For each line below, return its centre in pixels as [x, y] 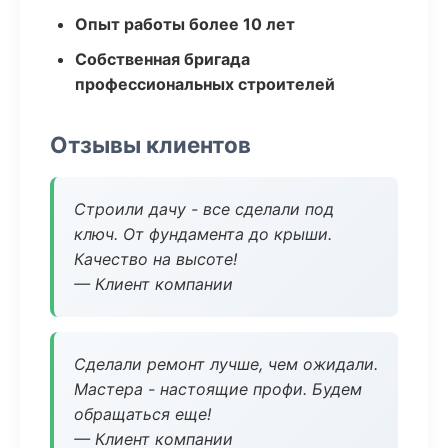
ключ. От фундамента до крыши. [203, 234]
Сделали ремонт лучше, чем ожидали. [226, 364]
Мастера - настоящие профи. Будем [218, 389]
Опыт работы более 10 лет [185, 24]
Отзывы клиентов [150, 144]
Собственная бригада [162, 59]
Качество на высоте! [155, 259]
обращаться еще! [142, 414]
